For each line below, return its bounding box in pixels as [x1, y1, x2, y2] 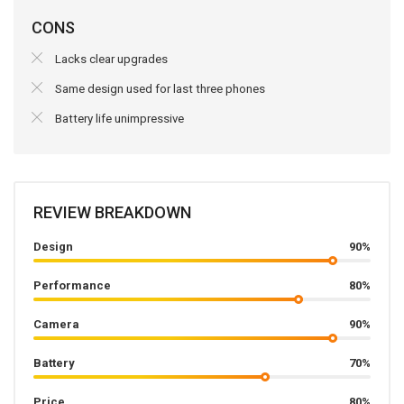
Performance [33, 279, 111, 293]
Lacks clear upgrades [55, 52, 168, 67]
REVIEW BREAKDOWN [33, 203, 191, 223]
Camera [33, 317, 79, 332]
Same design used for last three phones [55, 81, 265, 96]
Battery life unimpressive [55, 111, 184, 125]
